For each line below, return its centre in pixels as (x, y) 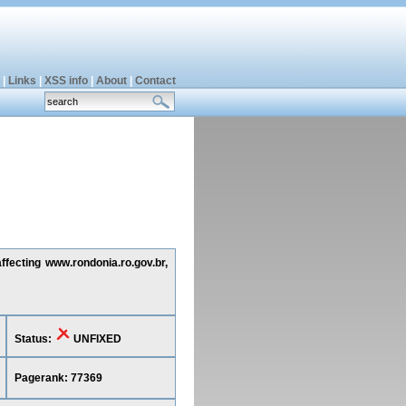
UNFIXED (96, 339)
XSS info (66, 81)
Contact (155, 81)
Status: (34, 339)
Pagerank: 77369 (58, 378)
